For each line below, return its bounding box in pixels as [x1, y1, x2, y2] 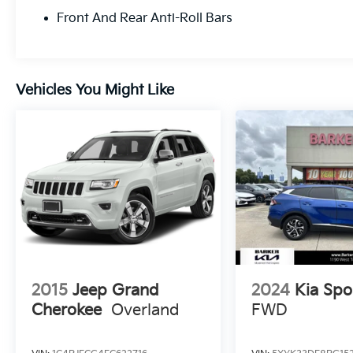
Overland [111, 300, 180, 320]
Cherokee [32, 300, 102, 320]
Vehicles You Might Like [16, 82, 174, 99]
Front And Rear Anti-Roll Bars [57, 11, 233, 27]
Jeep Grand [72, 281, 159, 300]
